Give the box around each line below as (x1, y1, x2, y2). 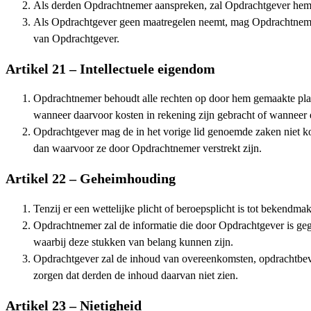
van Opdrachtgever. (33, 32, 119, 45)
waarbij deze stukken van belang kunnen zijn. (33, 236, 233, 249)
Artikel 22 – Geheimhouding (6, 171, 176, 187)
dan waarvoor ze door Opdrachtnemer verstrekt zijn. (33, 142, 262, 155)
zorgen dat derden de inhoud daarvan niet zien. (33, 269, 238, 282)
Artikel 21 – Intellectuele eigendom (6, 60, 215, 76)
